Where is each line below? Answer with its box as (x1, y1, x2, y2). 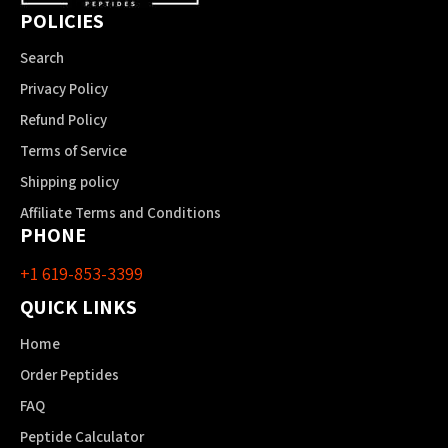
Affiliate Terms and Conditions (20, 203, 221, 222)
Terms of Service (20, 141, 127, 160)
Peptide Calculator (20, 427, 144, 446)
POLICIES (20, 8, 104, 34)
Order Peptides (20, 365, 119, 384)
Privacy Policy (20, 79, 108, 98)
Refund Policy (20, 110, 107, 129)
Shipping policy (20, 172, 119, 191)
